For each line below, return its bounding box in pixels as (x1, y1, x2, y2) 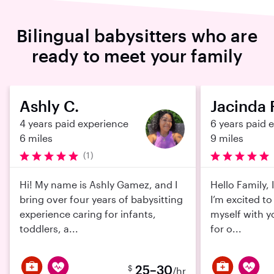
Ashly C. (20, 97, 79, 115)
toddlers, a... (20, 223, 78, 234)
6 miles (20, 132, 53, 144)
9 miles (210, 132, 243, 144)
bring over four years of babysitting (20, 193, 183, 205)
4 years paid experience (20, 117, 128, 129)
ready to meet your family (31, 46, 243, 65)
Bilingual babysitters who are (17, 26, 257, 45)
